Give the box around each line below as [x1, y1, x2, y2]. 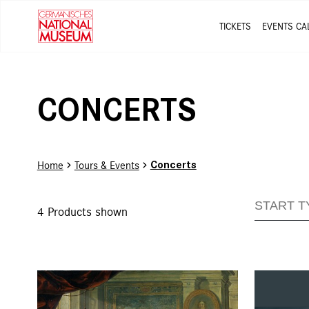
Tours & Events [74, 158, 139, 172]
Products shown [47, 203, 128, 219]
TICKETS [219, 20, 251, 32]
